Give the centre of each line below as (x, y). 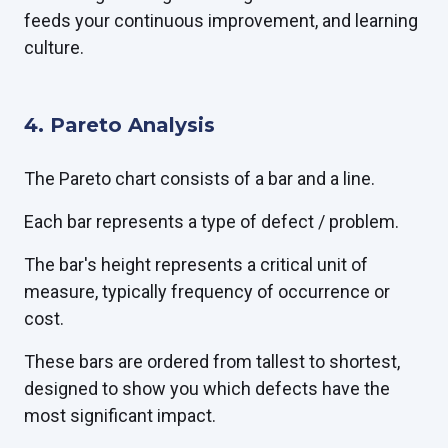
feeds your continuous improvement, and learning (221, 21)
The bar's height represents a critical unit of (196, 265)
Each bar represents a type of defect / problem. (211, 222)
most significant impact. (120, 416)
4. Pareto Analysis (119, 125)
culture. (54, 48)
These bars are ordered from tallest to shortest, (212, 362)
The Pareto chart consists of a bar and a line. (199, 179)
